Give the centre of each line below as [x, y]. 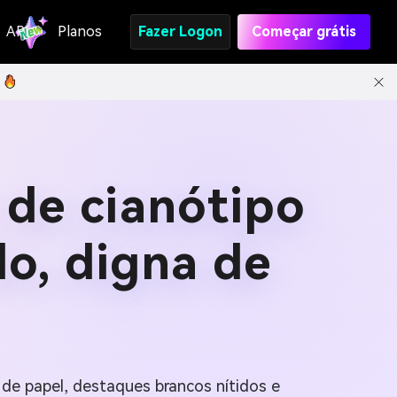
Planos [80, 31]
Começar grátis [304, 31]
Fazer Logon [180, 31]
